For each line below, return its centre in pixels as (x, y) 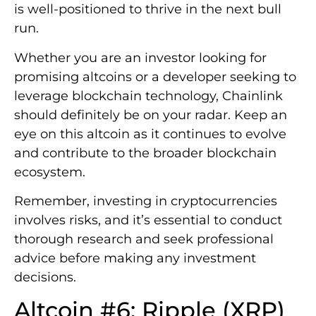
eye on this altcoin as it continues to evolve (150, 134)
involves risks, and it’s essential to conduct (148, 220)
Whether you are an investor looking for (140, 57)
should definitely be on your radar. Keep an (151, 115)
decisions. (45, 277)
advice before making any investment (135, 258)
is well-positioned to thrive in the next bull (148, 10)
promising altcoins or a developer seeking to (155, 77)
